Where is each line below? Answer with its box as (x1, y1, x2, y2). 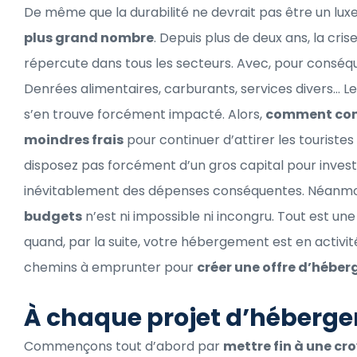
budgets (24, 206, 82, 226)
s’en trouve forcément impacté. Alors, (24, 104, 265, 124)
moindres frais (24, 130, 124, 149)
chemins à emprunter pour (24, 257, 197, 277)
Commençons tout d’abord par (24, 336, 223, 355)
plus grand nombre (24, 28, 154, 47)
